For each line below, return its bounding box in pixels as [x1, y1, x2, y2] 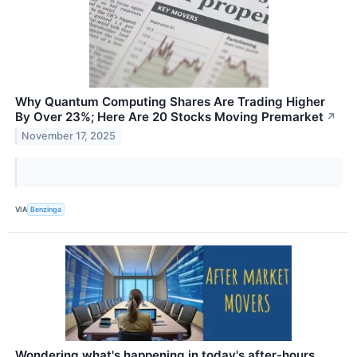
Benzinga [30, 205, 62, 214]
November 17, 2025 [22, 130, 116, 143]
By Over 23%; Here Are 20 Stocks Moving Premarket [15, 108, 324, 124]
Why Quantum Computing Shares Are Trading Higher [15, 93, 325, 109]
